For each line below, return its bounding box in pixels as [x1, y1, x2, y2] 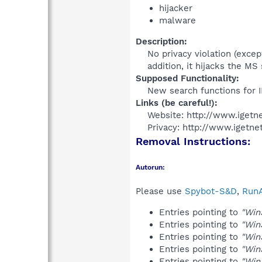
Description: [136, 36, 187, 47]
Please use [136, 185, 185, 196]
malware [159, 15, 196, 26]
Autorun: [136, 163, 165, 171]
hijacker [159, 2, 192, 13]
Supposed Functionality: [136, 73, 239, 84]
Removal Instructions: [136, 135, 250, 147]
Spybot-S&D [185, 185, 237, 196]
